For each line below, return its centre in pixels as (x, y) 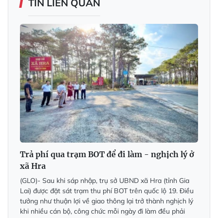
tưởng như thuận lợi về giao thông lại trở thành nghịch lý (107, 201)
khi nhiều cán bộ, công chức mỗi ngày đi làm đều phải (102, 211)
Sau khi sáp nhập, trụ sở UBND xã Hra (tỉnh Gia (116, 181)
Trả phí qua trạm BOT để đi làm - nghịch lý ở (107, 154)
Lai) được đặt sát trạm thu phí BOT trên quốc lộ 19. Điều (107, 191)
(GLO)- (31, 181)
